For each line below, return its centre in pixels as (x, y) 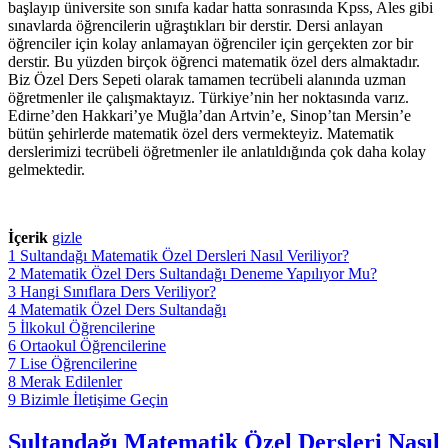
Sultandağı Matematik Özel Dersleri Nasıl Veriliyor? (184, 255)
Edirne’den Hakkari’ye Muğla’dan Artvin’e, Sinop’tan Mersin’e (209, 115)
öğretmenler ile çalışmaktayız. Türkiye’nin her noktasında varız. (208, 97)
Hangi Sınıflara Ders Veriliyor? (118, 291)
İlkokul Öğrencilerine (87, 327)
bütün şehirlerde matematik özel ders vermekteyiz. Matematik (201, 133)
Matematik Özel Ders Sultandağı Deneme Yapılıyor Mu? (198, 273)
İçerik (28, 237)
